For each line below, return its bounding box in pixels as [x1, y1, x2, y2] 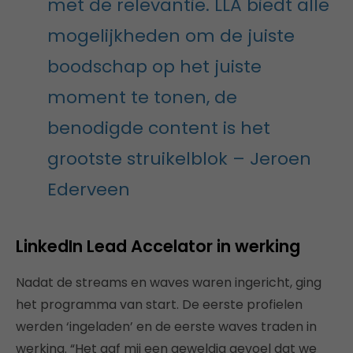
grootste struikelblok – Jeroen [47, 147, 311, 172]
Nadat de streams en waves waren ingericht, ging [16, 273, 321, 292]
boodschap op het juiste [47, 54, 262, 80]
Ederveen [47, 177, 130, 203]
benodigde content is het [47, 116, 270, 141]
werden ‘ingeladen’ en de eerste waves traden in [16, 318, 317, 336]
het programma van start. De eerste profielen [16, 295, 303, 314]
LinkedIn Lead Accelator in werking [16, 235, 300, 258]
